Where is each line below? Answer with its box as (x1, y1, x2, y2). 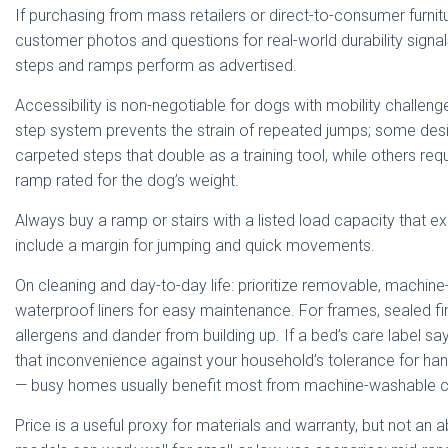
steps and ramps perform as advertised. (15, 56, 297, 75)
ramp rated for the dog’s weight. (15, 171, 239, 190)
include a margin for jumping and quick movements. (15, 236, 375, 255)
